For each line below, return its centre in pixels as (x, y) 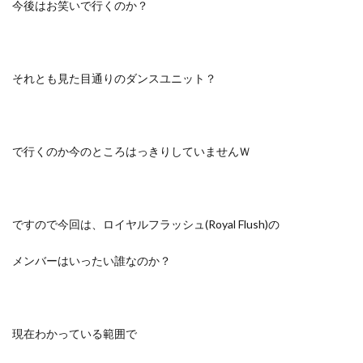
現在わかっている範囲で (75, 333)
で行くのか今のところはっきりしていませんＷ (131, 151)
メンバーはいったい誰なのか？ (92, 261)
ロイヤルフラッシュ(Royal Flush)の (191, 224)
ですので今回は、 (58, 224)
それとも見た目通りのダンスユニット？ (114, 78)
